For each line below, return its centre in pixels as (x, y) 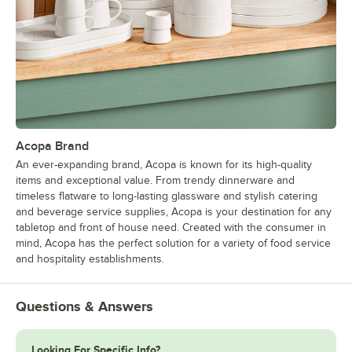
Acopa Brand (52, 147)
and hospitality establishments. (90, 259)
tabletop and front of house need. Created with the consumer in (171, 228)
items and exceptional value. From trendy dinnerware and (155, 181)
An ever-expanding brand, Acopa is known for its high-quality (164, 165)
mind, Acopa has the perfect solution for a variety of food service (173, 244)
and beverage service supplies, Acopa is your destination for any (174, 212)
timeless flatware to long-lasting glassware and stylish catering (167, 196)
